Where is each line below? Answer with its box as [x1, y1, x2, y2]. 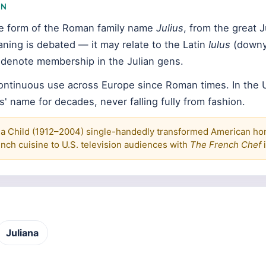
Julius [156, 22, 183, 34]
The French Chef [190, 139, 261, 150]
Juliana [6, 227, 39, 239]
